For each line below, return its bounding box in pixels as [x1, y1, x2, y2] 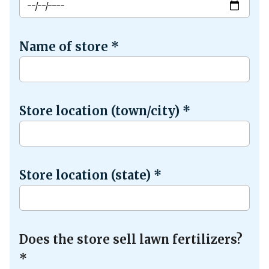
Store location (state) [19, 168, 154, 183]
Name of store [19, 39, 111, 55]
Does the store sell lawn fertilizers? [19, 231, 243, 247]
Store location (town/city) [19, 103, 183, 119]
